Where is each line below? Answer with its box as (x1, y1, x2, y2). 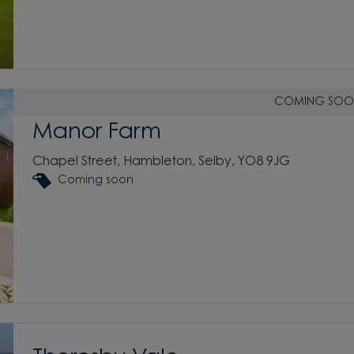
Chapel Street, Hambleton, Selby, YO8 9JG (32, 155, 290, 168)
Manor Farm (32, 121, 161, 144)
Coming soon (58, 175, 134, 186)
